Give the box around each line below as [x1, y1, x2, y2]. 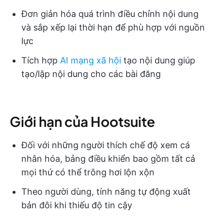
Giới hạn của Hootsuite [10, 113, 155, 130]
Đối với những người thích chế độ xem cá [21, 140, 190, 151]
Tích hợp [21, 55, 60, 66]
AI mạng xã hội [60, 55, 121, 66]
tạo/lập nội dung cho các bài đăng [21, 69, 161, 79]
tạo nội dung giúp [121, 55, 195, 66]
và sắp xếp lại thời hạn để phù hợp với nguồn [21, 22, 205, 33]
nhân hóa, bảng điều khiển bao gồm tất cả [21, 154, 195, 164]
